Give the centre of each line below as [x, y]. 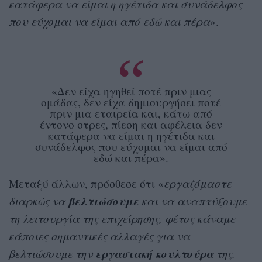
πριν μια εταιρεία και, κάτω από [131, 113]
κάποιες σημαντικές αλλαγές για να [99, 236]
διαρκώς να [39, 201]
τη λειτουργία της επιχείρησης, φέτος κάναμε [122, 219]
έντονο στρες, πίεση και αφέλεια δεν [131, 125]
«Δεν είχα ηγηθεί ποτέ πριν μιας [131, 91]
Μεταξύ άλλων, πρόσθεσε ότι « [86, 184]
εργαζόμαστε [198, 184]
